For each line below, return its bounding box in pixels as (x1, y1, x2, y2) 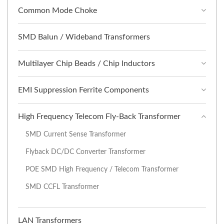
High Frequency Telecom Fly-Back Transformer (18, 112, 180, 121)
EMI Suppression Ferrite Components (18, 86, 149, 94)
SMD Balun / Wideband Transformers (18, 33, 150, 41)
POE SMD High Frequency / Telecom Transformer (25, 165, 178, 173)
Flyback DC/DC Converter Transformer (25, 148, 145, 156)
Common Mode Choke (18, 6, 97, 15)
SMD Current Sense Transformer (25, 130, 126, 138)
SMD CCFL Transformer (25, 183, 99, 191)
